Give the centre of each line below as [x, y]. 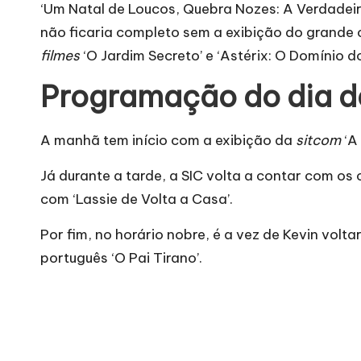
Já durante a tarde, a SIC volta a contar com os [197, 175]
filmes [62, 55]
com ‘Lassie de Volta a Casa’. [138, 199]
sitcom [320, 140]
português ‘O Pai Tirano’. [121, 257]
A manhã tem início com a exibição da [168, 140]
